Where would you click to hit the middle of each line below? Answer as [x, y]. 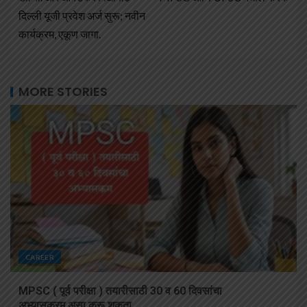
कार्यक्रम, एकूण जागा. [60, 34]
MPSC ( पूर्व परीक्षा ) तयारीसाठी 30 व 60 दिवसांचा [120, 291]
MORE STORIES [63, 92]
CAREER [40, 257]
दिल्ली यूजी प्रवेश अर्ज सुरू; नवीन [82, 16]
